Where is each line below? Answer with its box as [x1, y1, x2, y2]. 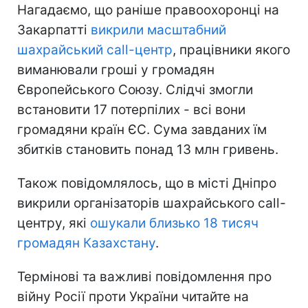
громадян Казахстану [17, 235, 155, 252]
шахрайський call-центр [17, 42, 173, 58]
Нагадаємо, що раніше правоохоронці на [17, 2, 279, 19]
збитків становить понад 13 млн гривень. [17, 142, 278, 158]
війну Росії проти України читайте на [17, 289, 249, 305]
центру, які [17, 215, 90, 232]
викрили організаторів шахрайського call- [17, 195, 286, 212]
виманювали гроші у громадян [17, 62, 214, 78]
